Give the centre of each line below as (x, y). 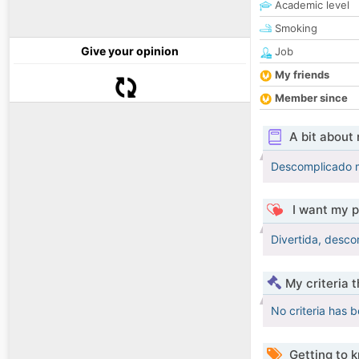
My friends (302, 75)
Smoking (294, 28)
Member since (311, 98)
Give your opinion (130, 51)
